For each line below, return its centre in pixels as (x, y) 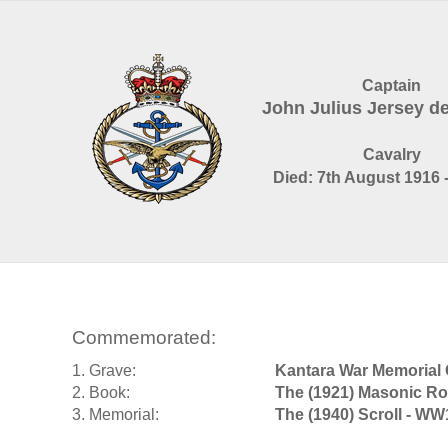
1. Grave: (104, 371)
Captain (391, 86)
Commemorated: (144, 337)
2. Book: (101, 393)
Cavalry (391, 155)
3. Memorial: (115, 415)
